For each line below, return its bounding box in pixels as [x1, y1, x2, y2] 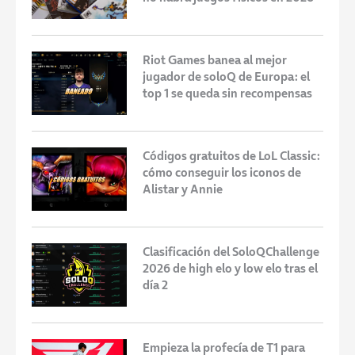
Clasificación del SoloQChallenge [143, 242, 319, 260]
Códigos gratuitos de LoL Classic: [143, 147, 320, 164]
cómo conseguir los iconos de [143, 163, 301, 181]
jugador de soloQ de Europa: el [143, 67, 310, 85]
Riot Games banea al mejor [143, 51, 287, 68]
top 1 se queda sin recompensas [143, 84, 312, 101]
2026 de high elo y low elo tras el [143, 259, 318, 277]
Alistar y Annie [143, 180, 223, 197]
